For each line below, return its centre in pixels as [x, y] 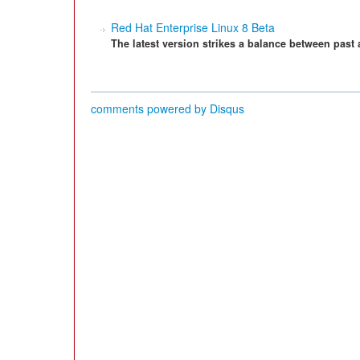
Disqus [227, 108]
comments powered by [150, 108]
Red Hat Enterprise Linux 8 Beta [193, 27]
